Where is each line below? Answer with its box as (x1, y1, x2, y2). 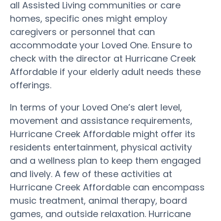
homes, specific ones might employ (10, 12, 167, 25)
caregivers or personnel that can (10, 25, 155, 38)
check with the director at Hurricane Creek (10, 52, 196, 65)
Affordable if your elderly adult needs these (10, 65, 201, 78)
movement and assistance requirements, (10, 114, 192, 127)
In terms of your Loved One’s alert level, (10, 101, 182, 113)
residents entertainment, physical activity (10, 141, 192, 153)
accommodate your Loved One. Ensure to (10, 38, 192, 51)
